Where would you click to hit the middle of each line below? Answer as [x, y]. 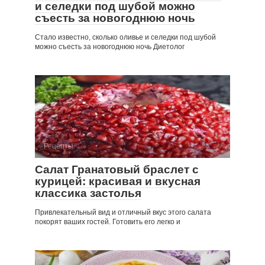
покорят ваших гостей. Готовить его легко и [108, 222]
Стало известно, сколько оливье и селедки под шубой [125, 37]
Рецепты [59, 146]
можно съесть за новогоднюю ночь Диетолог [110, 46]
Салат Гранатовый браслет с [117, 169]
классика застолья [88, 193]
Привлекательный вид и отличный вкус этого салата [123, 212]
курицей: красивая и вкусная [118, 181]
